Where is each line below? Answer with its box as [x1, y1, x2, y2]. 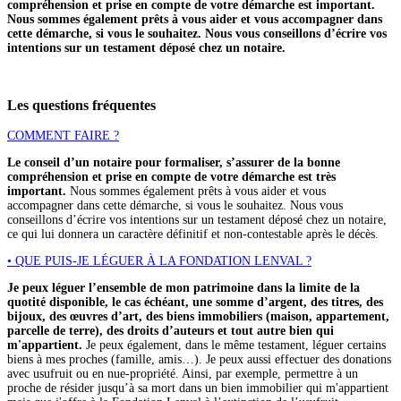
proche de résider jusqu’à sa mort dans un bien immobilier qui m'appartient [7, 381, 388, 396]
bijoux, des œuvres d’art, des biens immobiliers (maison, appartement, [7, 310, 389, 324]
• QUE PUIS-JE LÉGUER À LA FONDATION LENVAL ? [7, 254, 311, 269]
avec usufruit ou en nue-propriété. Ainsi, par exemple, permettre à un [7, 367, 358, 381]
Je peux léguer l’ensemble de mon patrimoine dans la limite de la [7, 281, 360, 295]
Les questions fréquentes [7, 97, 156, 115]
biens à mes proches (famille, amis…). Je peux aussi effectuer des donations [7, 353, 391, 367]
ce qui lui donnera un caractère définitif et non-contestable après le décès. [7, 227, 379, 242]
